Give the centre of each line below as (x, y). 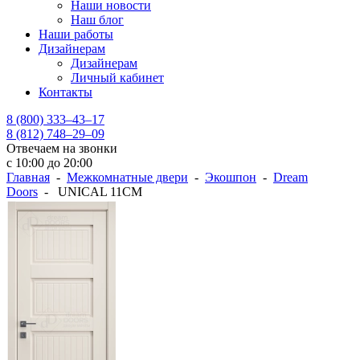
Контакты (65, 92)
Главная (28, 177)
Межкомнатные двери (127, 177)
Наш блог (97, 20)
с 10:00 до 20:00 (49, 163)
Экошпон (231, 177)
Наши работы (76, 34)
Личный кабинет (117, 78)
